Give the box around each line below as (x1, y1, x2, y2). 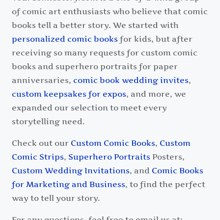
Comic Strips (12, 152, 64, 162)
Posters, (150, 152, 185, 162)
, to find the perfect (125, 179, 205, 190)
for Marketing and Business (12, 179, 125, 190)
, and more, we (126, 89, 186, 99)
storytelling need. (12, 116, 85, 127)
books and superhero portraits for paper (12, 61, 178, 72)
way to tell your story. (12, 193, 100, 203)
